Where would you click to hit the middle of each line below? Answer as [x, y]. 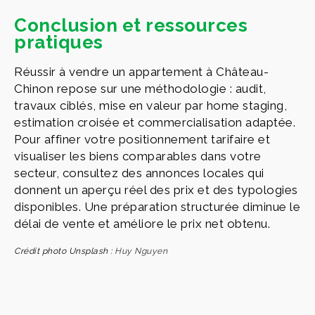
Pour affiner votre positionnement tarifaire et [142, 139]
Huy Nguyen [141, 251]
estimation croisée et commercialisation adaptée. [155, 122]
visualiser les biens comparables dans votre [138, 156]
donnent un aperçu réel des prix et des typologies [156, 189]
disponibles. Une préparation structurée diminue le [157, 206]
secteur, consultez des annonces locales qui [139, 173]
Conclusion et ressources [131, 25]
